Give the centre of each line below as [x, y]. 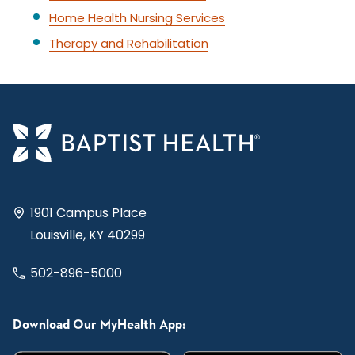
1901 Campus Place [88, 212]
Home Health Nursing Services [137, 18]
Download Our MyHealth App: [99, 325]
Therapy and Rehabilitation [129, 43]
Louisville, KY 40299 [88, 235]
